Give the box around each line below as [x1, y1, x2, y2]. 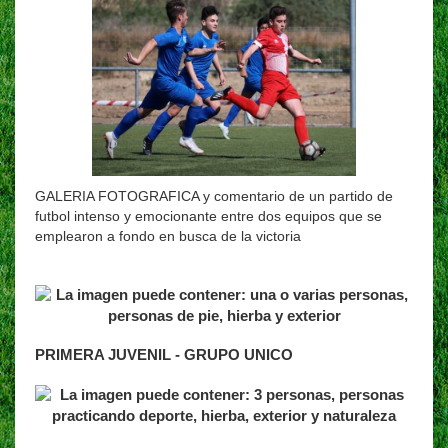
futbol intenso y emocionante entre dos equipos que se [35, 207, 382, 224]
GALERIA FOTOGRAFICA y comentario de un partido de [35, 187, 393, 204]
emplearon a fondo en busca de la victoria [35, 227, 301, 244]
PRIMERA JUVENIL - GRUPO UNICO [35, 346, 293, 363]
